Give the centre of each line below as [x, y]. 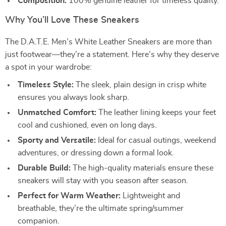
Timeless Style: [46, 85]
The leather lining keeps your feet [156, 112]
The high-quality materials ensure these [142, 168]
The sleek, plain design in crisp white [140, 85]
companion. [39, 221]
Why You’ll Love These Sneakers [72, 20]
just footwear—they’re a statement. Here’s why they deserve [112, 54]
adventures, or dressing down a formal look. [96, 153]
